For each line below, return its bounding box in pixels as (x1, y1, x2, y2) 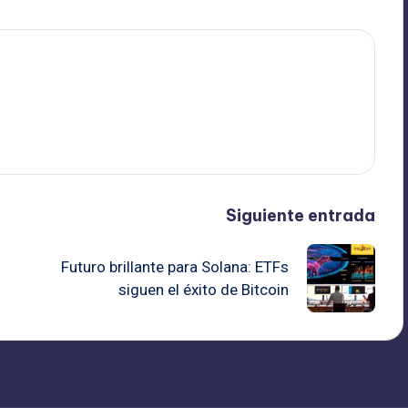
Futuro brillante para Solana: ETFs (60, 257, 289, 276)
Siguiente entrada (225, 205, 375, 227)
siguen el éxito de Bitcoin (117, 280, 289, 299)
